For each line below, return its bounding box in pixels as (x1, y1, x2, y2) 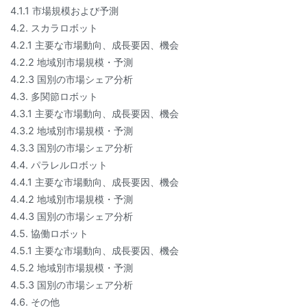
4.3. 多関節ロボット (10, 90, 98, 103)
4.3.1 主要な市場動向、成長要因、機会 (10, 108, 179, 120)
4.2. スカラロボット (10, 22, 98, 34)
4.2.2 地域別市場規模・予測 (10, 56, 133, 69)
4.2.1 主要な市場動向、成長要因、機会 (10, 39, 179, 51)
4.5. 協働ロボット (10, 228, 88, 240)
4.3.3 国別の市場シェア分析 (10, 142, 133, 154)
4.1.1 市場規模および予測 (10, 5, 119, 17)
